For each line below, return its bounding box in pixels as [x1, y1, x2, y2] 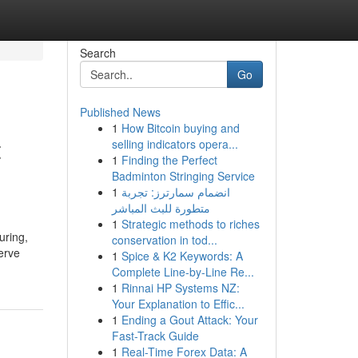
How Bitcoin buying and [121, 120, 240, 136]
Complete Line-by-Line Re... [111, 264, 254, 280]
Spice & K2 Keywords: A [121, 248, 243, 264]
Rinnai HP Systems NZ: [121, 280, 240, 296]
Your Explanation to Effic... [111, 296, 245, 312]
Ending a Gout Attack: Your [121, 312, 258, 328]
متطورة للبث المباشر [111, 200, 210, 216]
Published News [79, 104, 161, 120]
